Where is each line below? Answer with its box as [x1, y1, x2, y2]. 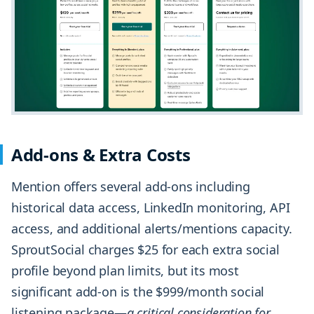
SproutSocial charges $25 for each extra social [11, 241, 280, 259]
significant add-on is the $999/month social [11, 283, 265, 301]
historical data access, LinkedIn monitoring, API [11, 199, 290, 217]
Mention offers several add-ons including [11, 178, 250, 196]
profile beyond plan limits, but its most [11, 262, 239, 280]
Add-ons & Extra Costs [11, 143, 191, 167]
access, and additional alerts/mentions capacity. [11, 220, 292, 238]
